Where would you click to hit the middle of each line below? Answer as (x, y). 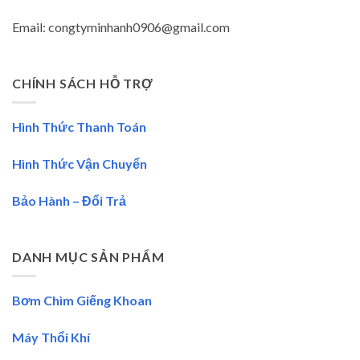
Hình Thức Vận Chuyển (80, 163)
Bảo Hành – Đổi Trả (69, 200)
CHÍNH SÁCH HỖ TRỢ (83, 83)
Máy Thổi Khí (51, 337)
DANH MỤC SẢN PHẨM (88, 256)
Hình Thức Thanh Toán (79, 127)
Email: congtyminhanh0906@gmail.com (121, 27)
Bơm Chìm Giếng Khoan (82, 301)
